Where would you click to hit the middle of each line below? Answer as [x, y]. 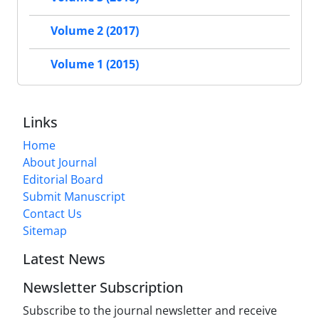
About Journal [60, 163]
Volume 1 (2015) [95, 64]
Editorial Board [63, 180]
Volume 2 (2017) [95, 31]
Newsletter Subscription [103, 288]
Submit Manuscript [74, 197]
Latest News [64, 259]
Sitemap [45, 231]
